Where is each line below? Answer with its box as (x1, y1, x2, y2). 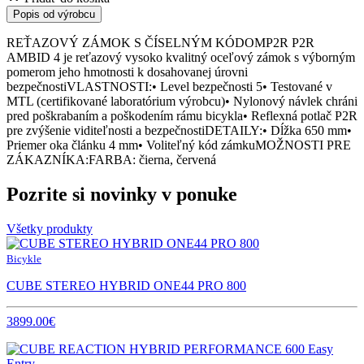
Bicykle (6, 252, 41, 265)
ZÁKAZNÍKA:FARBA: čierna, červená (6, 152, 216, 167)
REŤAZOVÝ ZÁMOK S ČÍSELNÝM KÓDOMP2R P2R (6, 35, 314, 50)
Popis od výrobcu (13, 7, 95, 20)
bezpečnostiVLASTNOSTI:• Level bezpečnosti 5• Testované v (6, 79, 332, 93)
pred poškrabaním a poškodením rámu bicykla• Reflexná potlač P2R (6, 108, 357, 123)
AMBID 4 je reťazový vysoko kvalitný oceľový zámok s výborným (6, 50, 355, 64)
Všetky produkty (6, 221, 93, 236)
